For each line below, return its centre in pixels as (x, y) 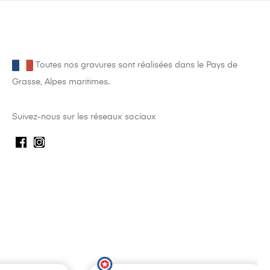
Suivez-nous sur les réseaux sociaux (84, 117)
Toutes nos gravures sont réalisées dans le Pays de (135, 65)
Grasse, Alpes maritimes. (61, 82)
